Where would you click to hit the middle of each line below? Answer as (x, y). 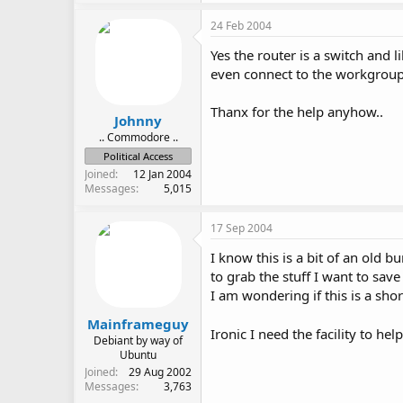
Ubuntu (138, 354)
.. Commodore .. (138, 138)
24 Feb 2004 (241, 25)
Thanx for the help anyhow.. (297, 111)
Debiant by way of (138, 340)
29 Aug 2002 (160, 372)
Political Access (138, 157)
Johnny (138, 121)
